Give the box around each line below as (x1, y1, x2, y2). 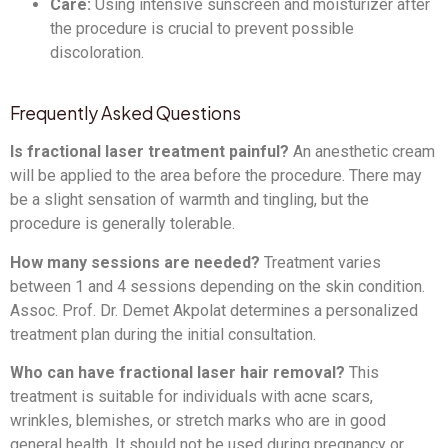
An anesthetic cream (289, 142, 435, 162)
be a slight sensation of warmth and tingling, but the (10, 190, 369, 210)
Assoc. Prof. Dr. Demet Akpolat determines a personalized (10, 300, 418, 320)
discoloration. (50, 43, 144, 63)
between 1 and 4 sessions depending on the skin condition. (10, 276, 425, 296)
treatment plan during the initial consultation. (10, 324, 316, 344)
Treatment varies (260, 252, 381, 272)
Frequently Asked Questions (10, 102, 241, 125)
